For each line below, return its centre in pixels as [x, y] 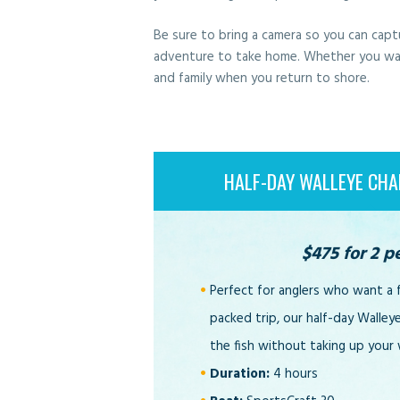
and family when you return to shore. [262, 79]
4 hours [294, 374]
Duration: [240, 374]
